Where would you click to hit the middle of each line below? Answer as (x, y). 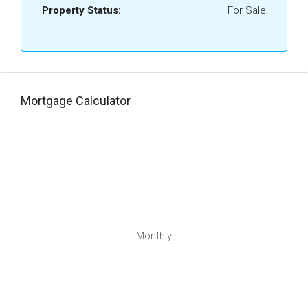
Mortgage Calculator (76, 101)
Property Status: (81, 10)
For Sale (247, 10)
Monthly (154, 236)
